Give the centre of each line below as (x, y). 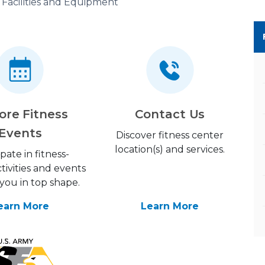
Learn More (170, 206)
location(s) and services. (170, 149)
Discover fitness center (170, 135)
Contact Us (170, 114)
